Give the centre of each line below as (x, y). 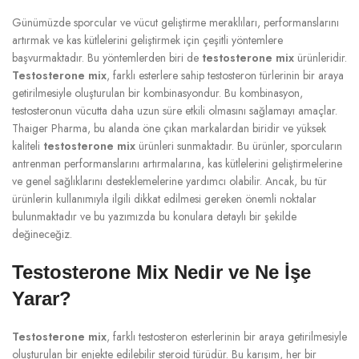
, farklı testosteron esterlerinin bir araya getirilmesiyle (227, 336)
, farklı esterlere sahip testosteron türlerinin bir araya (225, 75)
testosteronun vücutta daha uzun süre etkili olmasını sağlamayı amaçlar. (175, 110)
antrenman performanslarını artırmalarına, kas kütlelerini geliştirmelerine (177, 163)
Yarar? (42, 298)
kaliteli (28, 145)
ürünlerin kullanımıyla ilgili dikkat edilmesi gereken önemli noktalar (164, 198)
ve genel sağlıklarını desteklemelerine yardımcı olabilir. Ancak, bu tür (169, 181)
